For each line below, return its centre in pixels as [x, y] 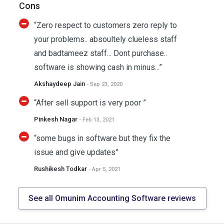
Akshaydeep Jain [60, 84]
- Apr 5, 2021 [104, 169]
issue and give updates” [76, 152]
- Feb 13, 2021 [96, 120]
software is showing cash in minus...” [98, 67]
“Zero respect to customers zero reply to [105, 25]
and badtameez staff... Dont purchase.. [100, 53]
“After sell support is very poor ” [90, 103]
